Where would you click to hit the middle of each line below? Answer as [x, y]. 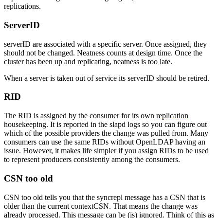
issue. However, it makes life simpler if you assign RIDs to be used [106, 151]
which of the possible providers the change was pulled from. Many [106, 133]
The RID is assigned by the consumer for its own [80, 116]
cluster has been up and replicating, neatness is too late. [88, 61]
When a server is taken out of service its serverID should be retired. [107, 78]
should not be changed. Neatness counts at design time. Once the [103, 53]
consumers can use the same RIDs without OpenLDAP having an [105, 142]
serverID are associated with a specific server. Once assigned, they [105, 44]
